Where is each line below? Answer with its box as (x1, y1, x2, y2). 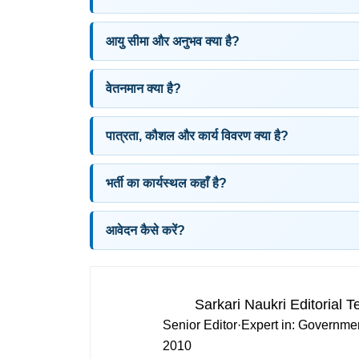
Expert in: (241, 318, 298, 332)
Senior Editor (163, 318, 237, 332)
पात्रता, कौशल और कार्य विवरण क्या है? (106, 129, 288, 143)
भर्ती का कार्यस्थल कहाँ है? (106, 176, 227, 190)
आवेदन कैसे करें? (106, 224, 185, 237)
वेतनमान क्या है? (106, 82, 181, 95)
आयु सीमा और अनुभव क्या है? (106, 34, 240, 48)
